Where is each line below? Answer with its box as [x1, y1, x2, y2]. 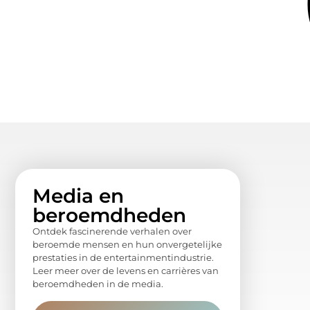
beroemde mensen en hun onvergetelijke [33, 239, 222, 250]
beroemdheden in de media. [33, 278, 163, 290]
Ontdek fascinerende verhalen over [33, 226, 192, 237]
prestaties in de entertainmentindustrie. [33, 252, 214, 264]
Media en [33, 184, 124, 208]
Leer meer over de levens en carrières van [33, 265, 219, 277]
